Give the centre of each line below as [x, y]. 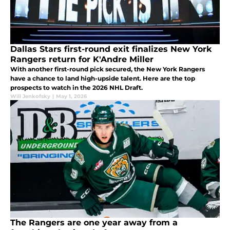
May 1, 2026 [71, 97]
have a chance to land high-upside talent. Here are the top [103, 79]
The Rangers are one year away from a [94, 223]
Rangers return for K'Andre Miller [82, 60]
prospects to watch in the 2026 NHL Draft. [76, 88]
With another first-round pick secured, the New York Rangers [108, 69]
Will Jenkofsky [30, 97]
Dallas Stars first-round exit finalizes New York [111, 49]
